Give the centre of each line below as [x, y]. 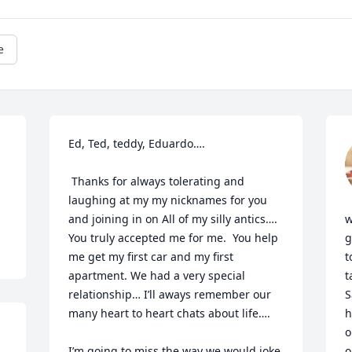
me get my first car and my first [151, 257]
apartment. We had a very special [157, 275]
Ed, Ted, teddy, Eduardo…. [137, 143]
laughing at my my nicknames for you [168, 200]
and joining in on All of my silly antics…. [173, 219]
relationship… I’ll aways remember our [170, 294]
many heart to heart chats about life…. [171, 313]
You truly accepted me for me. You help [174, 238]
